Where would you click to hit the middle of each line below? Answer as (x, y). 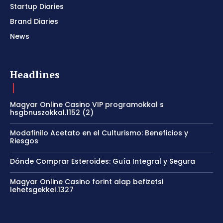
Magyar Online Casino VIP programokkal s (87, 104)
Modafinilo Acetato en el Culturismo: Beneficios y (99, 133)
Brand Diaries (34, 21)
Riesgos (24, 141)
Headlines (35, 74)
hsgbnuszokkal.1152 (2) (52, 112)
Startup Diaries (37, 6)
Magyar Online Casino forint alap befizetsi (87, 181)
